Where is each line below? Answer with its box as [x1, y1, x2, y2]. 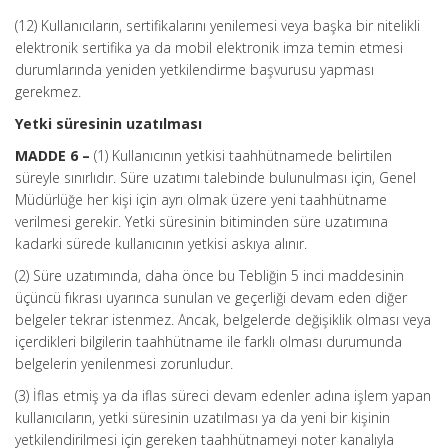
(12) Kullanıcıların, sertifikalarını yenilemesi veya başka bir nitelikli [15, 16, 420, 35]
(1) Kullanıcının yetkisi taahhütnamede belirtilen [94, 146, 392, 165]
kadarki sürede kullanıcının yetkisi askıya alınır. [15, 234, 307, 253]
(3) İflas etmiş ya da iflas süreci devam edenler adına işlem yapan [15, 386, 431, 405]
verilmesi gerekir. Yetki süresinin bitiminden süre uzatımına [15, 212, 388, 231]
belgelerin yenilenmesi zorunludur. [15, 354, 233, 373]
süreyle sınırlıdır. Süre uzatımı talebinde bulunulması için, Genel [15, 168, 416, 187]
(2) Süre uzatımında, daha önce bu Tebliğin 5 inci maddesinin [15, 266, 404, 285]
